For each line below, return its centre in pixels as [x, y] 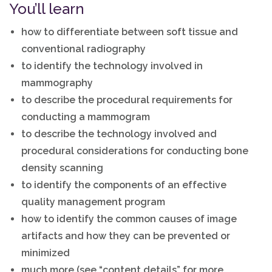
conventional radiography [84, 49]
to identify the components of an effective [124, 185]
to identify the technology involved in [112, 66]
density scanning [63, 168]
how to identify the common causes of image [129, 219]
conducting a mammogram [86, 117]
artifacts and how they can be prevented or [126, 236]
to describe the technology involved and [119, 134]
